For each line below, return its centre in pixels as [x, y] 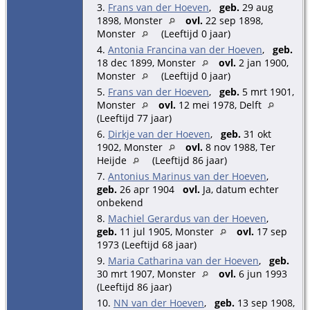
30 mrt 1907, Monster [148, 273]
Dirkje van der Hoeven [159, 134]
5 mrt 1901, [267, 91]
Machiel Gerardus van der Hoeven [187, 218]
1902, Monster [131, 147]
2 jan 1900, [262, 62]
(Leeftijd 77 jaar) [134, 118]
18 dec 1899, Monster [148, 62]
